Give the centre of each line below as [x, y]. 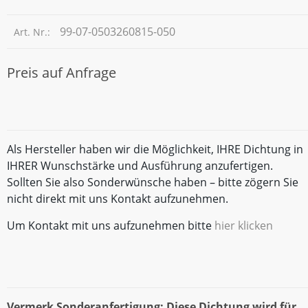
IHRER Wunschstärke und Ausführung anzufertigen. [140, 166]
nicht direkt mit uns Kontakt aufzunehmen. [118, 199]
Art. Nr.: [33, 32]
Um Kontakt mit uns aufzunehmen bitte [111, 225]
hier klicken [244, 225]
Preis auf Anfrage [62, 72]
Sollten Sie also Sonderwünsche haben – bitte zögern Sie [153, 183]
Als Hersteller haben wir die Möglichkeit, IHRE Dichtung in [155, 150]
